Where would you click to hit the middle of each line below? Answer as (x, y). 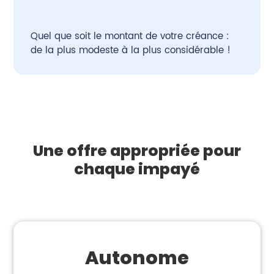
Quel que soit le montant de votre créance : (130, 37)
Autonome (137, 258)
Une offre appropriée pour (137, 151)
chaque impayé (137, 169)
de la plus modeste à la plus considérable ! (131, 51)
